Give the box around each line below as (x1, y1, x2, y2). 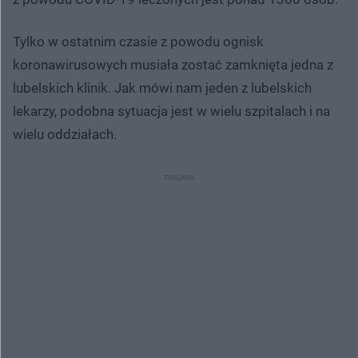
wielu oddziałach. (13, 125, 117, 142)
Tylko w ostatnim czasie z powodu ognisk (13, 33, 264, 50)
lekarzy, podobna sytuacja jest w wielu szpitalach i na (13, 102, 330, 119)
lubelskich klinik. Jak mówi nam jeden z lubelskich (13, 79, 312, 96)
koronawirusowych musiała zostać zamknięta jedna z (13, 56, 333, 73)
